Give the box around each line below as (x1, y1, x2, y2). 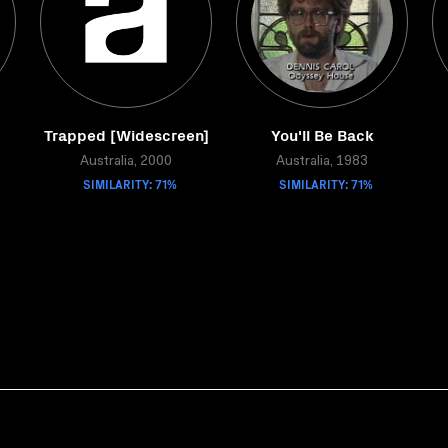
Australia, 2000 (80, 155, 172, 169)
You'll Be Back (270, 123, 374, 145)
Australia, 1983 (276, 155, 368, 169)
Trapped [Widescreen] (43, 123, 209, 145)
